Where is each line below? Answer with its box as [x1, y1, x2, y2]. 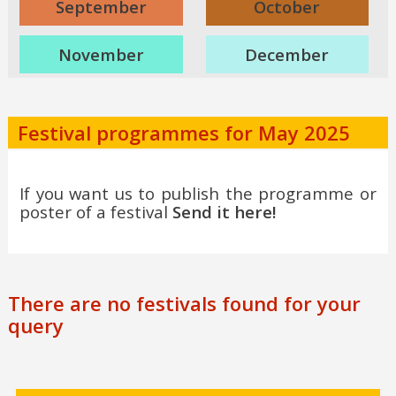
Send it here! [171, 200, 276, 223]
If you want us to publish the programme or [19, 181, 377, 204]
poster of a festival [19, 200, 172, 223]
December [245, 42, 330, 65]
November [57, 42, 144, 65]
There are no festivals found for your [7, 289, 361, 316]
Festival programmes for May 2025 [17, 118, 350, 146]
